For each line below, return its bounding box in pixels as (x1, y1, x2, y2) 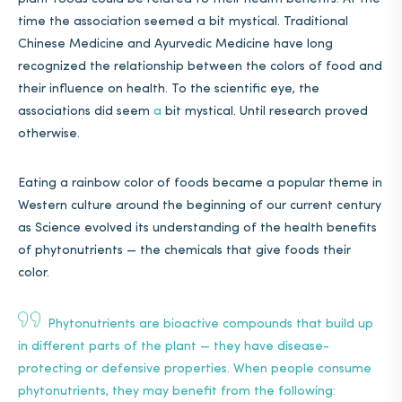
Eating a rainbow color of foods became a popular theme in (18, 177, 382, 190)
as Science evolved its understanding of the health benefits (18, 222, 377, 235)
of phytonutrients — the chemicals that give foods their (18, 244, 351, 258)
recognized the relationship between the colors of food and (18, 60, 382, 74)
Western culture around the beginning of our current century (18, 199, 381, 213)
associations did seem (18, 105, 153, 118)
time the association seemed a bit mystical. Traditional (18, 15, 348, 29)
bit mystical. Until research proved (162, 105, 368, 118)
